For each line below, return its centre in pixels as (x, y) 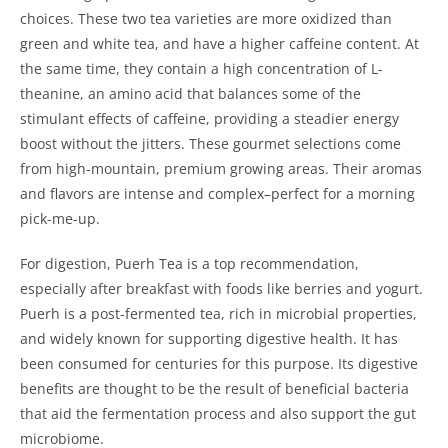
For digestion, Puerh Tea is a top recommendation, (189, 263)
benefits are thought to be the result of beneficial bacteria (214, 388)
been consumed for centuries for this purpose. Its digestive (219, 363)
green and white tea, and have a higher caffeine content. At (219, 43)
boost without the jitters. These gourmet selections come (210, 143)
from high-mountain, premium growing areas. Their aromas (221, 168)
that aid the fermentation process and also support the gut (218, 413)
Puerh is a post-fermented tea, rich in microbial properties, (218, 313)
